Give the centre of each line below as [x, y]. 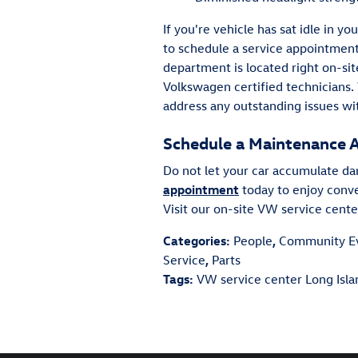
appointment [201, 189]
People [253, 241]
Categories [195, 241]
